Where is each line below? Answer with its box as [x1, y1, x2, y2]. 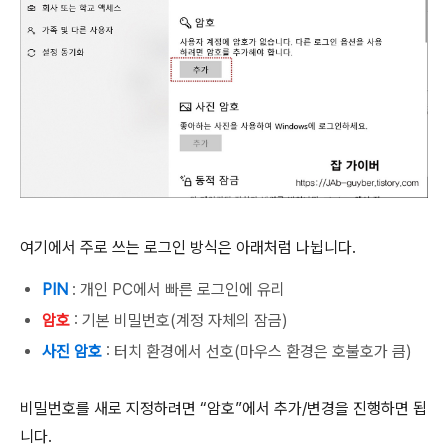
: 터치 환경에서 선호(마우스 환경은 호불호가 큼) [102, 341, 412, 361]
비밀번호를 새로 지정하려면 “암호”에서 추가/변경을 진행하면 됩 [20, 398, 427, 418]
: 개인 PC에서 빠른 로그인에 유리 [68, 279, 285, 299]
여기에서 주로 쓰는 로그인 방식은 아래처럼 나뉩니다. [20, 237, 356, 257]
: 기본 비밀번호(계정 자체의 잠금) [70, 310, 288, 330]
